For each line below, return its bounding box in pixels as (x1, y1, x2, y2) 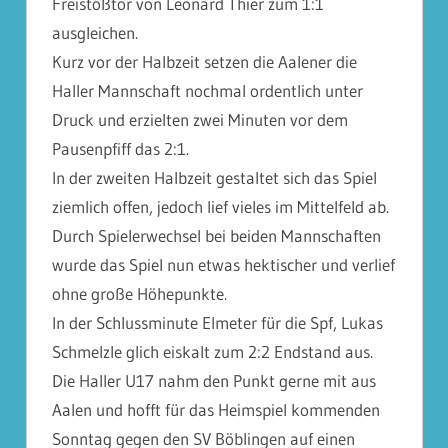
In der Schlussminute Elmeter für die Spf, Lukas (52, 311, 383, 333)
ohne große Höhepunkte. (52, 282, 227, 304)
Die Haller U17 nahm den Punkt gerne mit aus (52, 369, 376, 391)
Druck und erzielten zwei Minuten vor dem (52, 108, 348, 130)
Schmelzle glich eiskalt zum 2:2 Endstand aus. (52, 340, 373, 362)
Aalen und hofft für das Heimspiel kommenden (52, 398, 380, 420)
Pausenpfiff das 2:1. (52, 137, 189, 159)
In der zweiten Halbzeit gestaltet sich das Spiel (52, 166, 377, 188)
